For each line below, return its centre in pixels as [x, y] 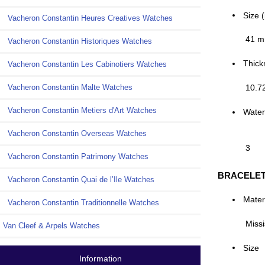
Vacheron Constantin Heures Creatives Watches [88, 18]
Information [100, 258]
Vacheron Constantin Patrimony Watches [76, 157]
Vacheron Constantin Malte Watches [68, 88]
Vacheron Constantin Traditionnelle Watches [81, 203]
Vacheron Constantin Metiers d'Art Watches [80, 111]
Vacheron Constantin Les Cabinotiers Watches [85, 64]
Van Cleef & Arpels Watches [51, 226]
